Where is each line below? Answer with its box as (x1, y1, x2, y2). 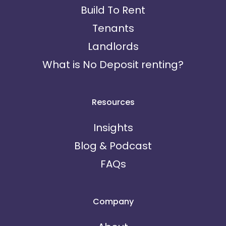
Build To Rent (81, 3, 145, 17)
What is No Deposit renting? (42, 58, 184, 72)
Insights (93, 121, 133, 135)
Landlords (87, 39, 139, 53)
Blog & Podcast (74, 139, 152, 153)
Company (92, 196, 134, 207)
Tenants (92, 21, 134, 35)
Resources (91, 96, 135, 108)
